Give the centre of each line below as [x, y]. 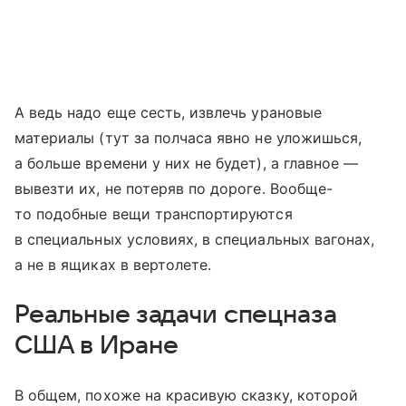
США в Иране [97, 345]
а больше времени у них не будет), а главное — [187, 163]
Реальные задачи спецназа [176, 314]
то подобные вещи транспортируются [154, 214]
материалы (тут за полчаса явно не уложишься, [188, 138]
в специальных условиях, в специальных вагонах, [195, 239]
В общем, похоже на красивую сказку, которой [187, 395]
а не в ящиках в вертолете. [113, 265]
